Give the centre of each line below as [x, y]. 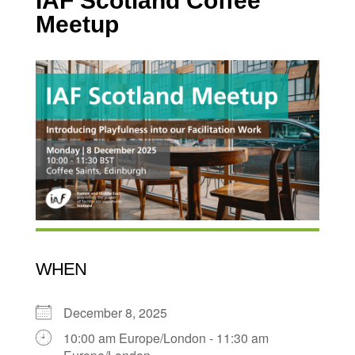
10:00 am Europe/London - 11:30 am [166, 338]
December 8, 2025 [121, 312]
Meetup [77, 25]
